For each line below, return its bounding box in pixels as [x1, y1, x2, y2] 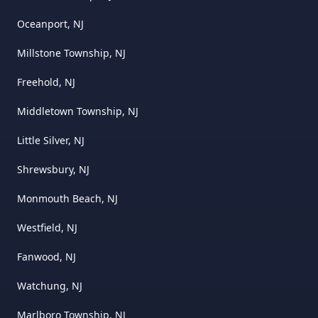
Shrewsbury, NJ [17, 162, 89, 176]
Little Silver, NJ [17, 133, 84, 147]
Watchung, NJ [17, 278, 82, 292]
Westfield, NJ [17, 220, 77, 234]
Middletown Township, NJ [17, 104, 138, 118]
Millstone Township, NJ [17, 45, 126, 60]
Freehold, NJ [17, 75, 75, 89]
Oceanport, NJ [17, 16, 84, 31]
